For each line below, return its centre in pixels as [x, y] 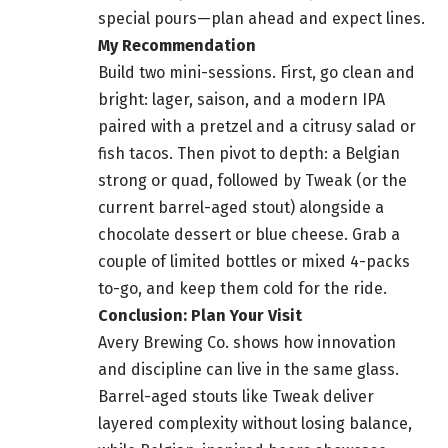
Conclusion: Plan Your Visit [200, 316]
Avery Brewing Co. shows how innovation [247, 343]
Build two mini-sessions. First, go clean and [256, 73]
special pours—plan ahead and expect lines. [261, 19]
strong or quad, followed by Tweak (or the [252, 181]
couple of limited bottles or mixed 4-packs [254, 262]
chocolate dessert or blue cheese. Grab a [249, 235]
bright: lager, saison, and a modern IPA [241, 100]
